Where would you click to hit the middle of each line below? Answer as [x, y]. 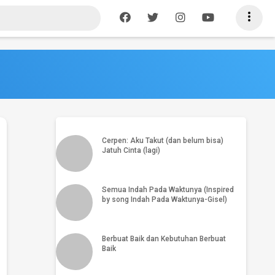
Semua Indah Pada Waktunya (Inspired [168, 189]
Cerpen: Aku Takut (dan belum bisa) [162, 141]
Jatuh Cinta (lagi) [131, 151]
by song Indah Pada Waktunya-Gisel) [164, 199]
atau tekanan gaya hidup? [118, 109]
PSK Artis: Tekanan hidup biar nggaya [144, 98]
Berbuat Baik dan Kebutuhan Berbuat [164, 238]
